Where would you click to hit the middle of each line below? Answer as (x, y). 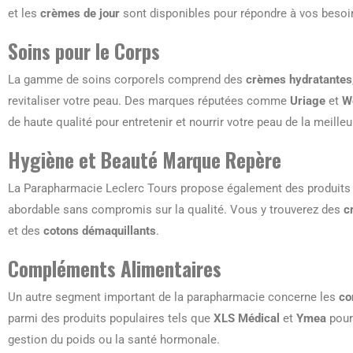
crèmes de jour (80, 13)
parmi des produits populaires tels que (111, 318)
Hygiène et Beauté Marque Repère (145, 159)
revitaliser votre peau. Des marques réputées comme (149, 100)
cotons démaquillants (100, 230)
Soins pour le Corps (84, 50)
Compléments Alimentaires (115, 268)
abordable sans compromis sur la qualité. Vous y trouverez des (176, 209)
